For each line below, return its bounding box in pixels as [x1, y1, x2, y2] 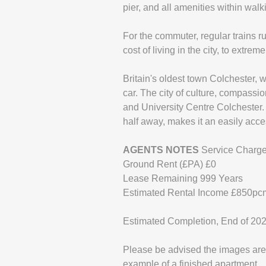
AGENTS [123, 145, 163, 155]
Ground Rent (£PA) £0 [123, 159, 216, 169]
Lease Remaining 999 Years [123, 173, 243, 183]
